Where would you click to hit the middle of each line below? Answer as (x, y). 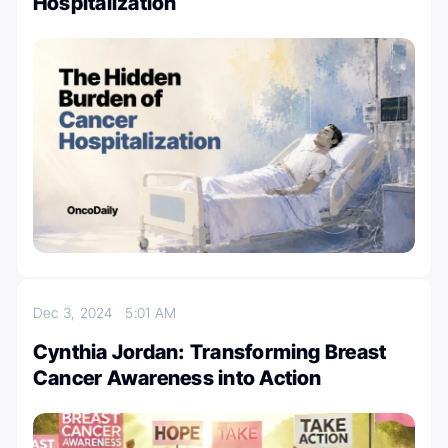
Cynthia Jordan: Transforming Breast (210, 351)
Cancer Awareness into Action (177, 377)
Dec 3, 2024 (79, 312)
